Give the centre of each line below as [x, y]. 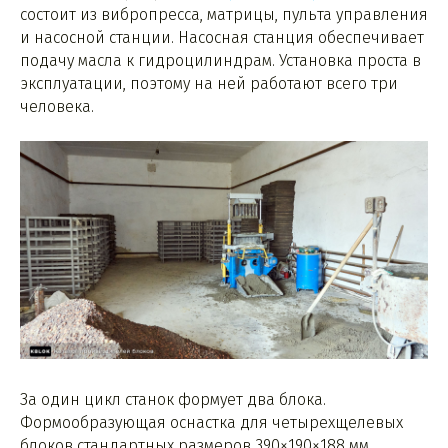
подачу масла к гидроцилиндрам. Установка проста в [220, 60]
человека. [57, 106]
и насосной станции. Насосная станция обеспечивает [222, 37]
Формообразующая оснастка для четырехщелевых [211, 423]
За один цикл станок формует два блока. [173, 400]
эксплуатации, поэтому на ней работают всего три [209, 83]
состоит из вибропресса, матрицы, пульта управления [224, 14]
